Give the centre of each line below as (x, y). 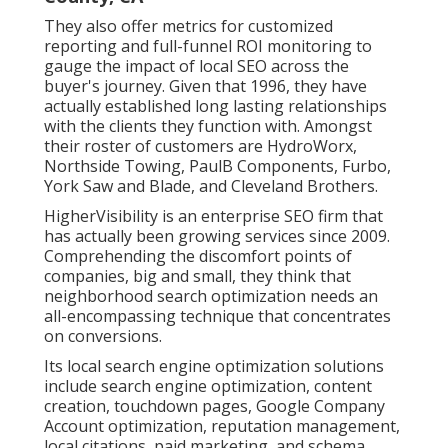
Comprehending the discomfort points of (198, 255)
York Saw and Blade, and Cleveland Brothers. (211, 185)
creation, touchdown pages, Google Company (214, 405)
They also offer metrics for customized (188, 25)
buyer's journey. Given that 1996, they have (205, 85)
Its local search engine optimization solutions (214, 365)
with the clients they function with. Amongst (208, 125)
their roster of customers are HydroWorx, (200, 145)
